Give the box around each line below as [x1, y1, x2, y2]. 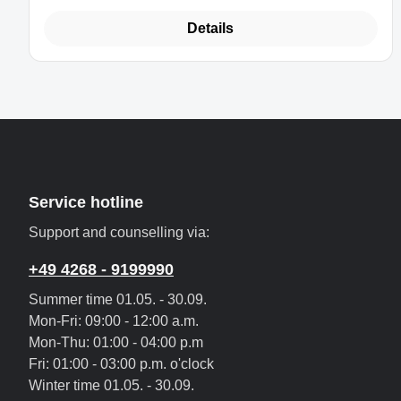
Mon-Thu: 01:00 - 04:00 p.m [29, 335, 203, 351]
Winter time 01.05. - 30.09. [29, 378, 194, 394]
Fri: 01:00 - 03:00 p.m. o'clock [29, 356, 214, 372]
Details [187, 21, 235, 37]
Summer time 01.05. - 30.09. [29, 292, 207, 308]
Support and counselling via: [29, 225, 209, 241]
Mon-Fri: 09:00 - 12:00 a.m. [29, 313, 199, 329]
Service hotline [29, 193, 143, 212]
